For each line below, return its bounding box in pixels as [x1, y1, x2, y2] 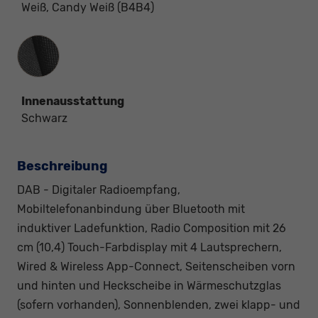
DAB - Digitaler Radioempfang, [17, 182, 180, 197]
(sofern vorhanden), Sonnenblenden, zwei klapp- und [17, 297, 300, 312]
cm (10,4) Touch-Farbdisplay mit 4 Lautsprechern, [17, 240, 282, 254]
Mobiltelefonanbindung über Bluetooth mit [17, 202, 245, 216]
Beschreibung [17, 158, 107, 174]
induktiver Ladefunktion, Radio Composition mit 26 [17, 221, 286, 235]
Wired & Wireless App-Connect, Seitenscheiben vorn [17, 259, 295, 273]
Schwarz [21, 111, 67, 125]
